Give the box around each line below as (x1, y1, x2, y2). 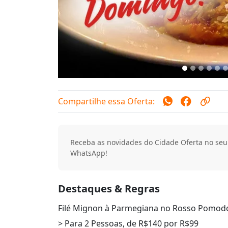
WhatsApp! (70, 148, 107, 158)
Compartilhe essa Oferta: (58, 95, 155, 107)
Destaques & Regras (58, 181, 160, 195)
